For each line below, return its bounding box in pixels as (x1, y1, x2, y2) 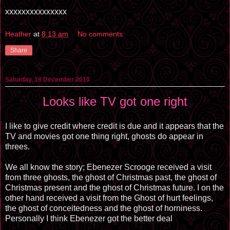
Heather (5, 30, 31, 39)
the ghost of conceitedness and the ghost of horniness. (5, 204, 202, 213)
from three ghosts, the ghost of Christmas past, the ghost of (5, 173, 217, 182)
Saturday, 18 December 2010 (5, 76, 90, 84)
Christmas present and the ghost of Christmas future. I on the (5, 183, 224, 192)
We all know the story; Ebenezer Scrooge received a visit (5, 163, 212, 171)
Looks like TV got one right (43, 94, 187, 109)
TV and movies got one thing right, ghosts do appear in (5, 132, 203, 141)
